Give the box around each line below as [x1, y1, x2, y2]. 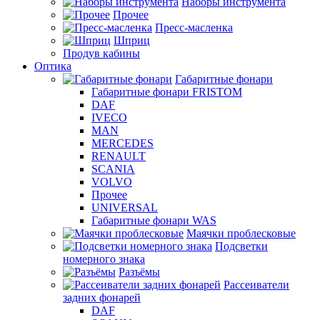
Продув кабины [63, 47, 140, 59]
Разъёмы [119, 266, 160, 278]
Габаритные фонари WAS [91, 214, 216, 226]
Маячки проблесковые [186, 227, 296, 239]
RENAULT [91, 150, 146, 162]
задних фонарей [63, 291, 141, 304]
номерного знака [63, 253, 145, 265]
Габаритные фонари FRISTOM [91, 86, 242, 98]
